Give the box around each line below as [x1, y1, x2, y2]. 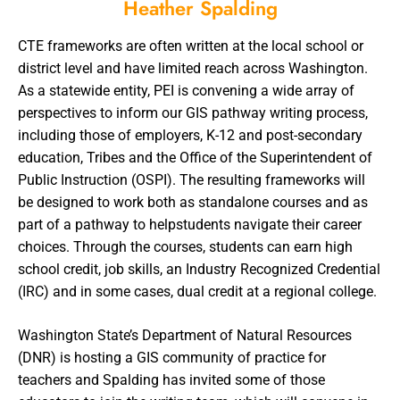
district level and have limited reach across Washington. [18, 59, 368, 77]
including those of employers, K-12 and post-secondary [18, 126, 362, 144]
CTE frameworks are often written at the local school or [18, 37, 363, 54]
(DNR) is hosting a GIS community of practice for [18, 348, 326, 366]
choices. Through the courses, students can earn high [18, 237, 353, 255]
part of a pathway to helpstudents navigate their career [18, 215, 362, 233]
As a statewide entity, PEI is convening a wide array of [18, 81, 354, 99]
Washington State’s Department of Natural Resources [18, 326, 352, 344]
